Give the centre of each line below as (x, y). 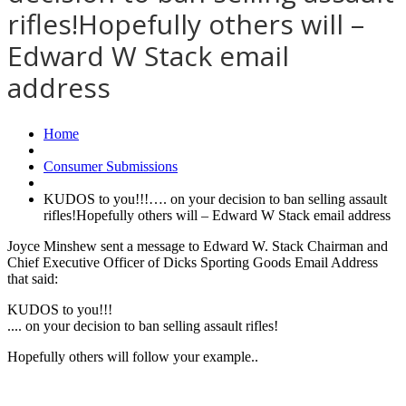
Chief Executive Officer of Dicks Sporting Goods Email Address (193, 262)
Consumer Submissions (111, 166)
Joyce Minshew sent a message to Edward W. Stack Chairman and (198, 246)
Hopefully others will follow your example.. (133, 356)
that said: (33, 278)
